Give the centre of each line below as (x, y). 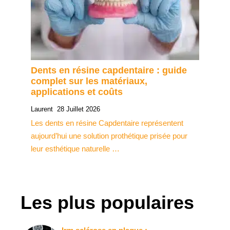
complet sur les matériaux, (89, 81)
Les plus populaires (107, 203)
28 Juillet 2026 (79, 109)
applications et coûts (77, 92)
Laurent (42, 109)
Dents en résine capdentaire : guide (109, 71)
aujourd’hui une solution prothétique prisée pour (109, 136)
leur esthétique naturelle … (75, 149)
